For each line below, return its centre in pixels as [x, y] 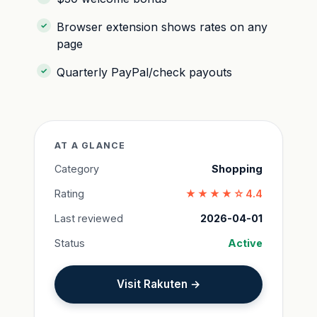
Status [70, 243]
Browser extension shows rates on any [162, 27]
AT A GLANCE [90, 145]
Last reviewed [89, 218]
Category [77, 168]
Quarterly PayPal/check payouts [144, 72]
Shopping [237, 168]
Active [245, 243]
